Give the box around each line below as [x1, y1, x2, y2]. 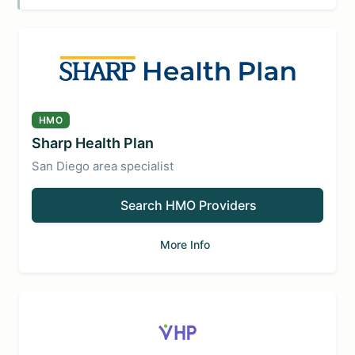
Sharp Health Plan [32, 135, 154, 151]
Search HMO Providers [120, 197, 257, 213]
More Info [160, 238, 210, 251]
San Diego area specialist [32, 158, 174, 174]
